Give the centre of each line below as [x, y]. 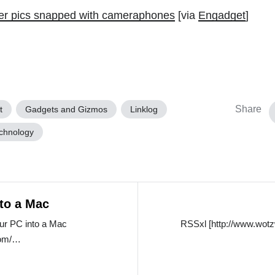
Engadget [222, 15]
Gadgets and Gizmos [67, 109]
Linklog [144, 109]
